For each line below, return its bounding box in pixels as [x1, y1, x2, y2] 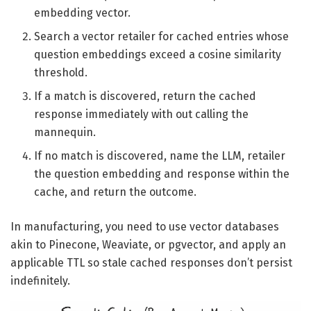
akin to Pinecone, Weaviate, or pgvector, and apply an [10, 237, 286, 251]
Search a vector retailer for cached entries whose [34, 29, 289, 43]
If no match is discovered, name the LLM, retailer [34, 149, 286, 162]
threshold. [34, 65, 88, 79]
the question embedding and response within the [34, 167, 290, 180]
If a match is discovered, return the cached [34, 89, 257, 103]
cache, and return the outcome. [34, 185, 197, 199]
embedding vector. [34, 6, 131, 19]
